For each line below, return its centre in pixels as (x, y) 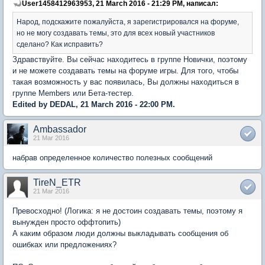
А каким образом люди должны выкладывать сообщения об (120, 233)
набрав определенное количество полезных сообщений (112, 157)
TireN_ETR (57, 182)
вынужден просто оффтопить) (67, 222)
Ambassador (60, 129)
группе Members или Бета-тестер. (73, 93)
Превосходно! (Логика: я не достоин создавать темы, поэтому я (127, 211)
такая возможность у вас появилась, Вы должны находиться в (126, 82)
